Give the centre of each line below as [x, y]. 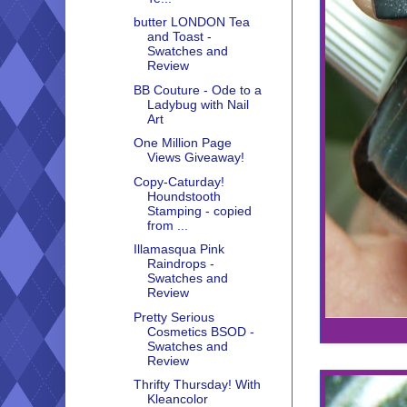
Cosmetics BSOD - [200, 331]
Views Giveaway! [195, 158]
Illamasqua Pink [179, 249]
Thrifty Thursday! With [197, 385]
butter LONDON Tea [191, 22]
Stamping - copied [199, 210]
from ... [167, 225]
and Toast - [179, 37]
